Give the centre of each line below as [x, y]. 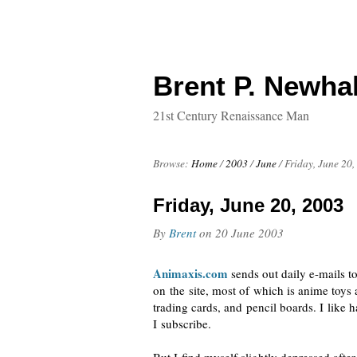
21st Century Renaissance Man [231, 115]
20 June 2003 [249, 233]
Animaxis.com [190, 273]
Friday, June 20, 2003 [248, 205]
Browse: [171, 163]
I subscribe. [182, 324]
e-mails [327, 273]
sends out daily [269, 273]
